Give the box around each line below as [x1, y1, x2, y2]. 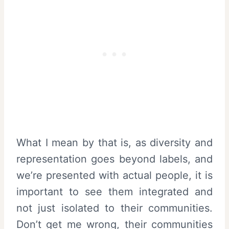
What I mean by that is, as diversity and [16, 136, 213, 149]
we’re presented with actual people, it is [16, 169, 213, 181]
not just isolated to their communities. [16, 201, 213, 214]
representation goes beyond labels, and [16, 152, 213, 165]
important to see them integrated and [16, 185, 213, 198]
